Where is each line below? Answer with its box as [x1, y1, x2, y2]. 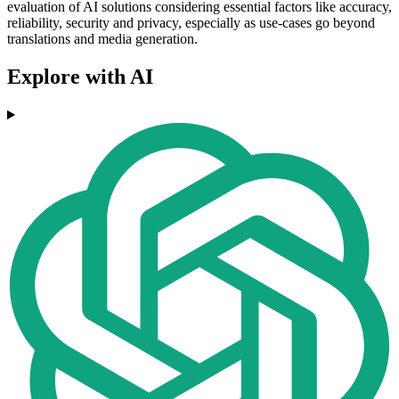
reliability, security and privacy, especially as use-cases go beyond [7, 15, 375, 31]
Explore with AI [7, 65, 153, 89]
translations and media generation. [7, 31, 198, 47]
